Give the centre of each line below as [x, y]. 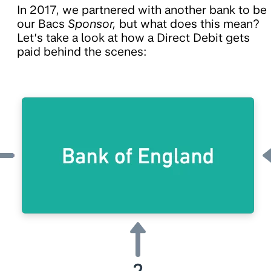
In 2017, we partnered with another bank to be [142, 10]
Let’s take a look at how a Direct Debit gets [133, 38]
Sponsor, [93, 24]
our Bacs [42, 24]
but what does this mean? [189, 24]
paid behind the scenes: [82, 52]
